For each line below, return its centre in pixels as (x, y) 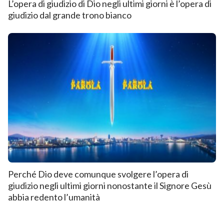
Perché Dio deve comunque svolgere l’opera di (98, 174)
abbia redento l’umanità (54, 197)
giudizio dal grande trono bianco (70, 15)
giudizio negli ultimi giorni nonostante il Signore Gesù (110, 185)
